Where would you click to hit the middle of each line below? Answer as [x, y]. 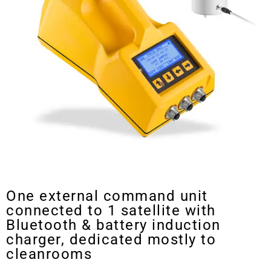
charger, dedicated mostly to [111, 240]
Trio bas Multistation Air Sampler [110, 171]
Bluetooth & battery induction [113, 225]
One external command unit [107, 196]
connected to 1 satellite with [111, 211]
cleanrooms [49, 254]
